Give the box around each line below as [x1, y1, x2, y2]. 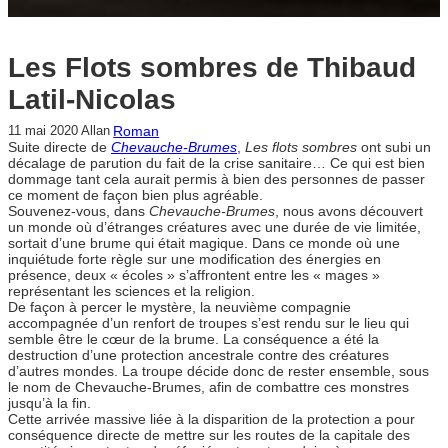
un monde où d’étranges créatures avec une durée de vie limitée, [8, 219, 421, 236]
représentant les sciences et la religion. [8, 283, 255, 300]
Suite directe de [8, 139, 111, 156]
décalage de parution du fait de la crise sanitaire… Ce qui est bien [8, 155, 425, 172]
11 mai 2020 [8, 124, 78, 139]
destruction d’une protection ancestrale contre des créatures [8, 347, 389, 364]
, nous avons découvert [275, 203, 423, 220]
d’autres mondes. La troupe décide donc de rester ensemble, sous [8, 363, 429, 380]
